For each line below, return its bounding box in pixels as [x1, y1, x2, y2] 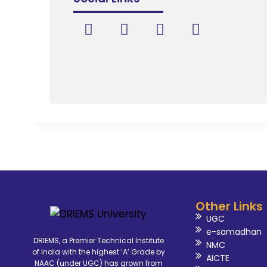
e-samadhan [206, 226, 262, 238]
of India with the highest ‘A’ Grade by [32, 246, 165, 257]
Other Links [195, 198, 263, 215]
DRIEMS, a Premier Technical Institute [33, 235, 164, 246]
